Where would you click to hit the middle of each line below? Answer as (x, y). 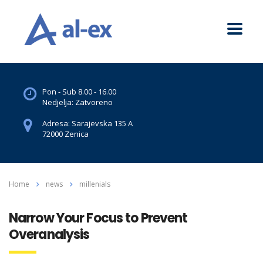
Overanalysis (49, 234)
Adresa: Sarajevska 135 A (87, 123)
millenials (95, 184)
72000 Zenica (65, 134)
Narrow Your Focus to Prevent (98, 218)
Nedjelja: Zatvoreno (77, 102)
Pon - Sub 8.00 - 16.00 (79, 91)
